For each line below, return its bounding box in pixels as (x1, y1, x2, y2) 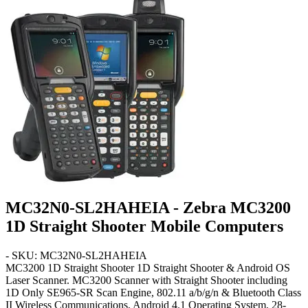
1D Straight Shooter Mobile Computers (5, 217, 283, 235)
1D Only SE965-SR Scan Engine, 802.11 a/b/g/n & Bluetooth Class (5, 286, 301, 298)
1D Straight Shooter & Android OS (137, 261, 290, 274)
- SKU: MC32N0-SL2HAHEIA (5, 249, 147, 261)
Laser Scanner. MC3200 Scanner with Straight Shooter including (5, 274, 287, 286)
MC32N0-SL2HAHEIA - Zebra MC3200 (5, 198, 291, 217)
